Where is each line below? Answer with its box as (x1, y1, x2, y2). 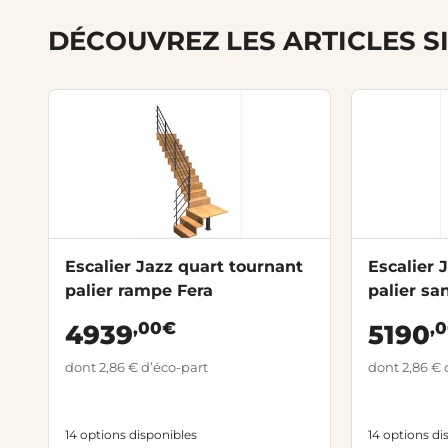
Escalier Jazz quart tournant (65, 256, 303, 276)
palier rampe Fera (65, 280, 213, 300)
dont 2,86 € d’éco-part (65, 358, 208, 375)
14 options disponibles (65, 426, 197, 442)
